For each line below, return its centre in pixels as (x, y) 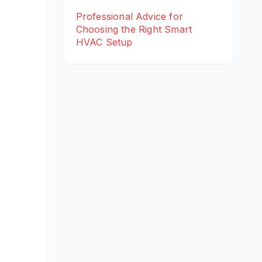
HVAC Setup (104, 42)
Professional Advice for (130, 17)
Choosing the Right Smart (134, 30)
